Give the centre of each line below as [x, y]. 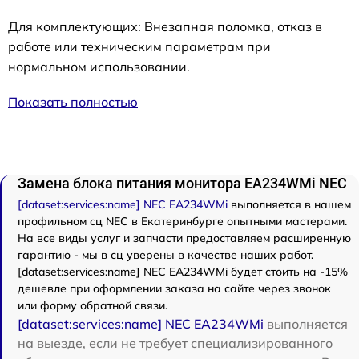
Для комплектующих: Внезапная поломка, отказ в [165, 26]
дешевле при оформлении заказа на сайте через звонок [174, 288]
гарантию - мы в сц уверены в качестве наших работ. [165, 254]
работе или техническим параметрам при [139, 46]
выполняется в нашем [289, 204]
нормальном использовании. [99, 66]
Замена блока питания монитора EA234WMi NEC [182, 183]
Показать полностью [73, 101]
